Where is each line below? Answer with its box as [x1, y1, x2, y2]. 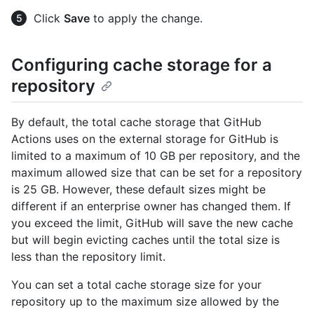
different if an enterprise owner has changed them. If [11, 198, 291, 213]
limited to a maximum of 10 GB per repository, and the [11, 148, 300, 163]
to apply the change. [90, 11, 203, 25]
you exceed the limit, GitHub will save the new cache [11, 215, 293, 230]
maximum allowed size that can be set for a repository [11, 165, 302, 179]
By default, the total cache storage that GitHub [11, 114, 261, 129]
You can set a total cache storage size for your [11, 277, 261, 292]
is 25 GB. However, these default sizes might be [11, 182, 266, 196]
